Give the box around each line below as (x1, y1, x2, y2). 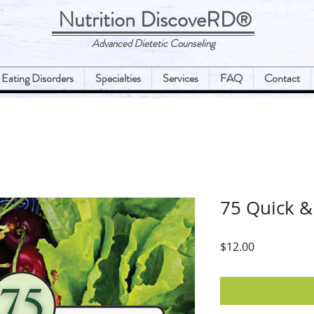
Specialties (95, 69, 141, 86)
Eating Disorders (1, 69, 74, 86)
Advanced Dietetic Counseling (91, 36, 217, 51)
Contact (264, 69, 300, 86)
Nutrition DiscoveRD (58, 5, 235, 34)
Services (163, 69, 198, 86)
